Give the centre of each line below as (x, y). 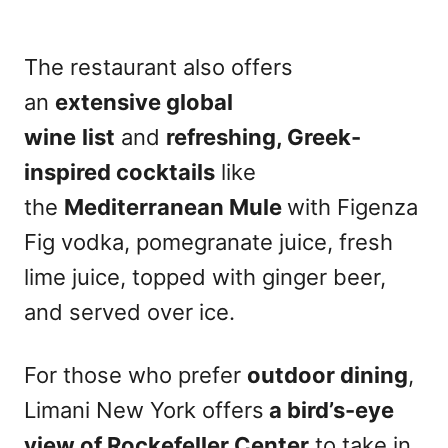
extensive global (144, 102)
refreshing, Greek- (263, 137)
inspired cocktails (119, 172)
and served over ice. (129, 312)
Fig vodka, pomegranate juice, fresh (208, 242)
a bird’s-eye (329, 410)
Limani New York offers (144, 410)
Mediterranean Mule (175, 207)
